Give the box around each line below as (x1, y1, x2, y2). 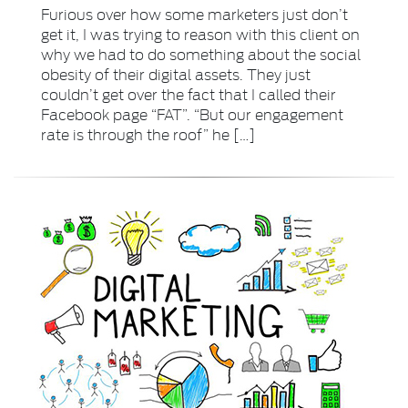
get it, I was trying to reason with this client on (41, 23, 360, 45)
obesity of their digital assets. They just (41, 63, 311, 85)
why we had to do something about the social (41, 43, 361, 65)
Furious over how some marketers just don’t (41, 3, 348, 25)
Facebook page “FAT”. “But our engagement (41, 103, 343, 125)
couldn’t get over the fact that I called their (41, 83, 336, 105)
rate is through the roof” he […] (41, 123, 255, 145)
